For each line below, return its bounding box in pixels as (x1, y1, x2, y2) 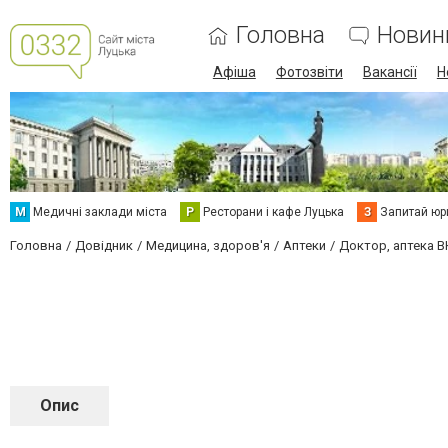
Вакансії (362, 64, 417, 80)
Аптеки (283, 238, 326, 253)
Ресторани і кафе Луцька (203, 205, 344, 219)
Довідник (75, 238, 133, 253)
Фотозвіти (275, 64, 343, 80)
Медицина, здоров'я (146, 238, 270, 253)
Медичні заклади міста (33, 205, 167, 219)
